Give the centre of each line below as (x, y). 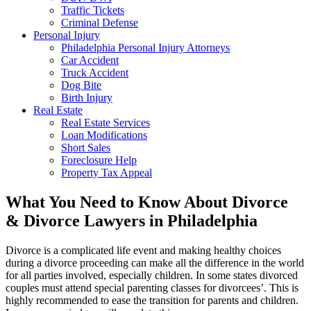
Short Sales (86, 148)
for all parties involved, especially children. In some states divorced (152, 275)
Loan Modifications (104, 135)
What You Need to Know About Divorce (147, 202)
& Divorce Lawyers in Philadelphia (132, 220)
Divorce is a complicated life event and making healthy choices (143, 250)
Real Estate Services (106, 123)
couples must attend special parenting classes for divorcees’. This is (152, 287)
